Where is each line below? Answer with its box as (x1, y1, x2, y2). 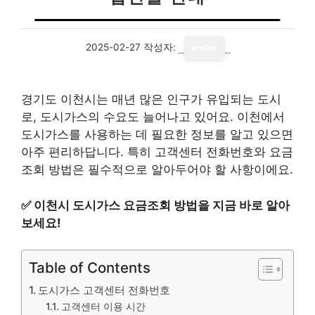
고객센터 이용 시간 (60, 301, 146, 312)
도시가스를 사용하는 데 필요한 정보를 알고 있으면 (21, 127, 293, 141)
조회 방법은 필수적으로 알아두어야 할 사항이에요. (21, 162, 293, 176)
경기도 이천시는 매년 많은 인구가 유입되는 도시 (21, 92, 281, 106)
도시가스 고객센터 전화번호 (38, 283, 171, 297)
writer (191, 42, 217, 53)
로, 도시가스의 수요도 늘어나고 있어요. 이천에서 (21, 110, 285, 124)
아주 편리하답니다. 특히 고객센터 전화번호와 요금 (21, 145, 293, 159)
